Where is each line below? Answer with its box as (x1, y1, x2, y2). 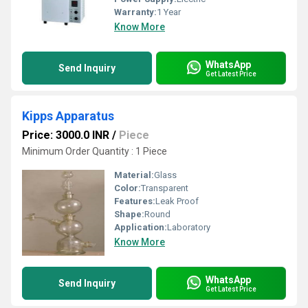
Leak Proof (155, 196, 199, 206)
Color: (114, 183, 141, 193)
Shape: (114, 209, 144, 219)
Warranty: (114, 7, 157, 17)
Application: (114, 222, 167, 232)
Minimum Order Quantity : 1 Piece (22, 146, 167, 157)
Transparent (141, 183, 188, 193)
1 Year (157, 7, 181, 17)
